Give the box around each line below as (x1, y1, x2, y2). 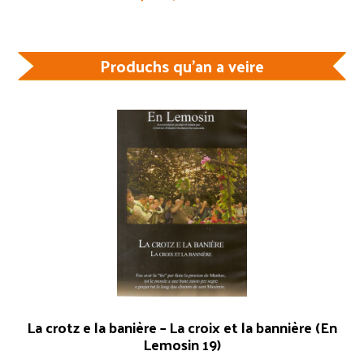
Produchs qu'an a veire (100, 51, 264, 81)
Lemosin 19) (143, 331, 221, 358)
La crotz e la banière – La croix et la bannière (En (27, 314, 337, 341)
